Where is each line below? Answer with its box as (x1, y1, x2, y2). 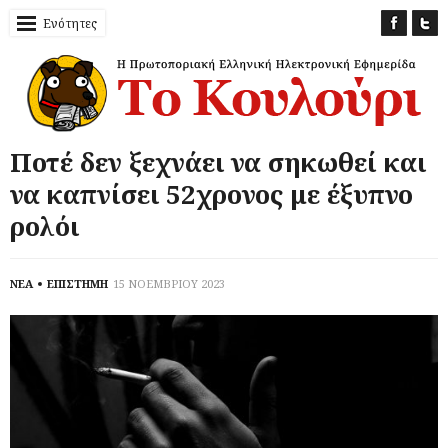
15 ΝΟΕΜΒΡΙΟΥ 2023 (113, 275, 225, 291)
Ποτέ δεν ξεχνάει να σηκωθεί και (10, 143, 426, 180)
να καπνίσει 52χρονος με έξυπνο (10, 175, 413, 212)
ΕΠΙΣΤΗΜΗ (47, 275, 108, 291)
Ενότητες (43, 15, 97, 32)
